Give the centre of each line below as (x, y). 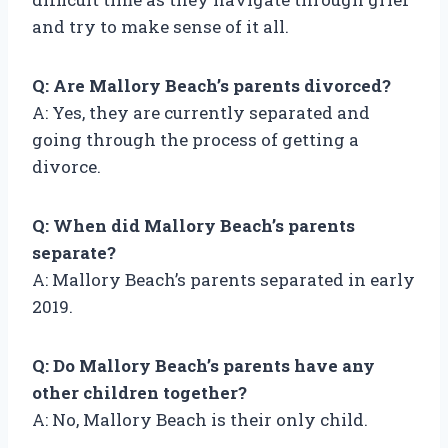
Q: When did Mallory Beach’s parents (193, 226)
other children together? (139, 393)
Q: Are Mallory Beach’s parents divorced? (211, 86)
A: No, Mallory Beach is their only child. (200, 420)
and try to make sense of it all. (160, 27)
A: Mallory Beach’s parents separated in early (223, 280)
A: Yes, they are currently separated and (201, 113)
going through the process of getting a (195, 140)
